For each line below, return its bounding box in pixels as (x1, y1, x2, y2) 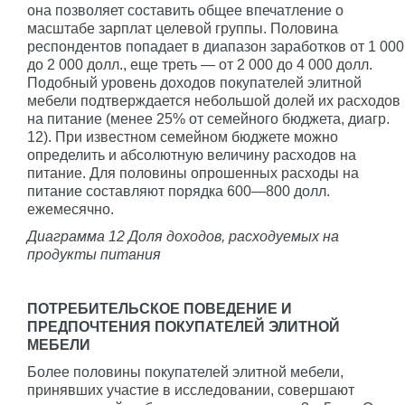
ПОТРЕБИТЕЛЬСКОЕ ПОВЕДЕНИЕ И (27, 300, 292, 316)
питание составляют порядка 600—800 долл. (27, 183, 330, 199)
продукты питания (27, 246, 161, 262)
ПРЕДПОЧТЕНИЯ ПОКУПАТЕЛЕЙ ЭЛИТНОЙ (27, 318, 340, 334)
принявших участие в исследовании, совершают (27, 381, 354, 398)
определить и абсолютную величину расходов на (27, 146, 356, 163)
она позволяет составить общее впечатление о (27, 2, 344, 18)
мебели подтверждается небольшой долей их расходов (27, 92, 400, 108)
